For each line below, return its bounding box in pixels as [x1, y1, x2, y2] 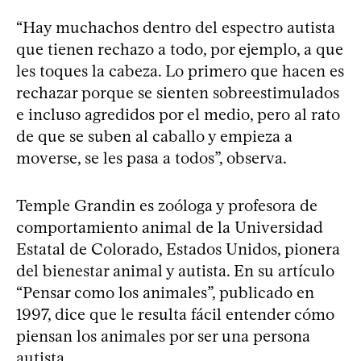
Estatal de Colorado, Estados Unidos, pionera [16, 239, 340, 259]
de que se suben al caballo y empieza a [16, 126, 293, 146]
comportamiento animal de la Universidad [16, 217, 323, 237]
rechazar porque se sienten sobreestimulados [16, 82, 339, 102]
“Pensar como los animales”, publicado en [16, 282, 314, 302]
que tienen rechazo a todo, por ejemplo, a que [16, 39, 343, 59]
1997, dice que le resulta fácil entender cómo [16, 304, 334, 324]
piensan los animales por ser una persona [16, 326, 310, 346]
